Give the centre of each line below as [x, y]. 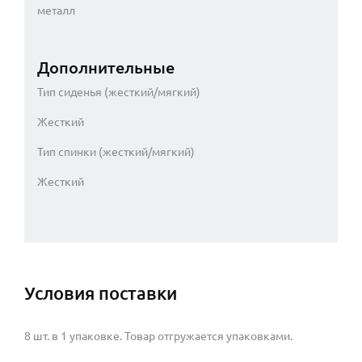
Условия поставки [101, 293]
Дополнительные [106, 67]
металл [56, 10]
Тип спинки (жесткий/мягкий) [116, 152]
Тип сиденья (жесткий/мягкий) [119, 92]
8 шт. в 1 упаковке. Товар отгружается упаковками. [158, 336]
